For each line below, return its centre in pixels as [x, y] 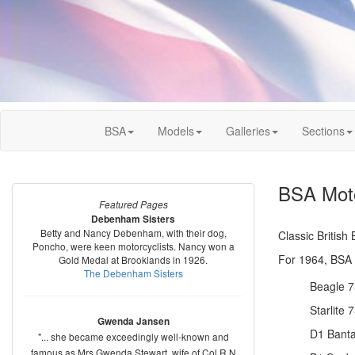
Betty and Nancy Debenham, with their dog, [133, 233]
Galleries [248, 131]
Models [176, 131]
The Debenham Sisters [133, 273]
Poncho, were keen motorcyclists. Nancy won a [133, 246]
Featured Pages [133, 204]
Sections [323, 131]
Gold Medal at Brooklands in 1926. [133, 260]
